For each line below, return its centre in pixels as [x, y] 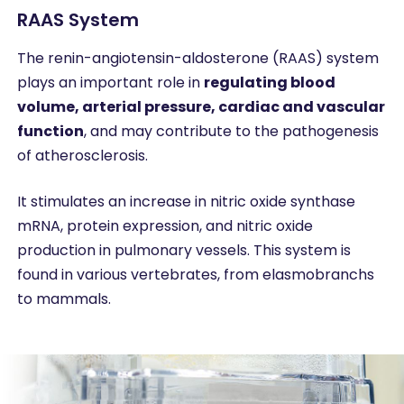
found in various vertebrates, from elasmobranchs [195, 274]
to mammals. [64, 298]
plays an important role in [110, 82]
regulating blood [269, 82]
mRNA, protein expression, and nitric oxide [165, 225]
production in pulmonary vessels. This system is [184, 250]
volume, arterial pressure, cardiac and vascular [201, 106]
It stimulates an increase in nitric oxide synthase [186, 201]
